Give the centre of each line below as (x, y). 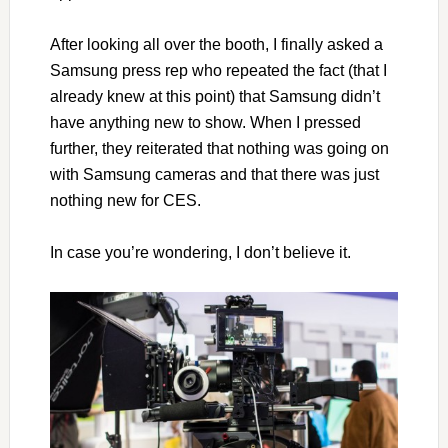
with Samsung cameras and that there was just (214, 175)
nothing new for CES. (125, 201)
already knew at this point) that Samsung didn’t (214, 97)
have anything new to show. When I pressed (205, 123)
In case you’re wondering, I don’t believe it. (200, 253)
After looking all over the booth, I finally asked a (216, 45)
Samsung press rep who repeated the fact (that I (218, 71)
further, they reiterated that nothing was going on (219, 149)
